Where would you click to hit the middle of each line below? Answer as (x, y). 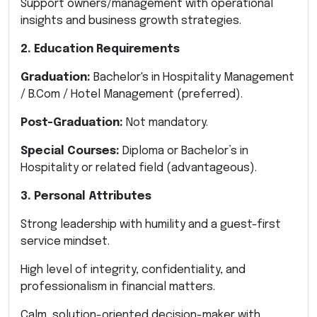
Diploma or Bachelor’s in (184, 151)
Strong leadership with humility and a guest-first (151, 224)
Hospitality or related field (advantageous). (139, 168)
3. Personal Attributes (86, 196)
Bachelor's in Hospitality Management (192, 77)
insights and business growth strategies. (131, 21)
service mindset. (65, 241)
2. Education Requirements (100, 49)
